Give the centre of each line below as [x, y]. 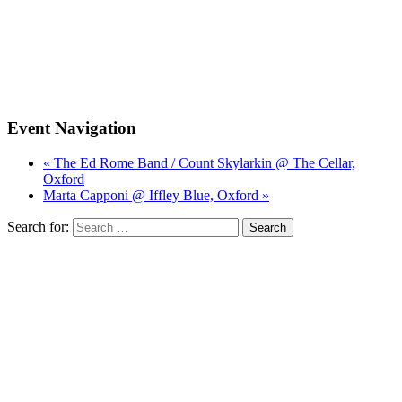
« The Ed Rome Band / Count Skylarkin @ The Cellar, [199, 163]
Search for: [38, 227]
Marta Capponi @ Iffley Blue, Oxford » [156, 196]
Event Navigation [72, 128]
